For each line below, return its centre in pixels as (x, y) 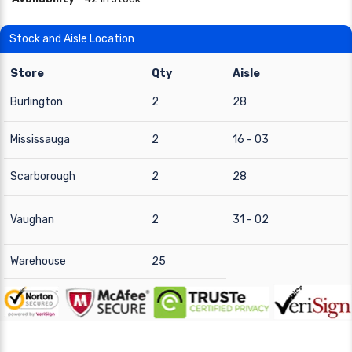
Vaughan (32, 220)
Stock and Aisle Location (72, 39)
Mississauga (40, 139)
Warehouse (38, 261)
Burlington (37, 102)
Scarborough (43, 176)
